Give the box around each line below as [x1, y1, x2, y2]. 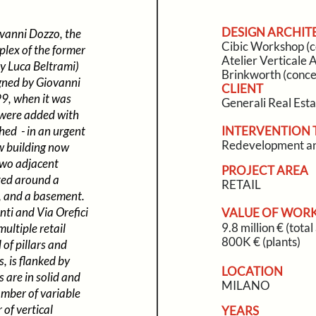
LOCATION [221, 264, 283, 279]
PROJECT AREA [221, 163, 308, 178]
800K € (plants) [221, 234, 300, 249]
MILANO [221, 278, 270, 293]
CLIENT [221, 81, 263, 96]
